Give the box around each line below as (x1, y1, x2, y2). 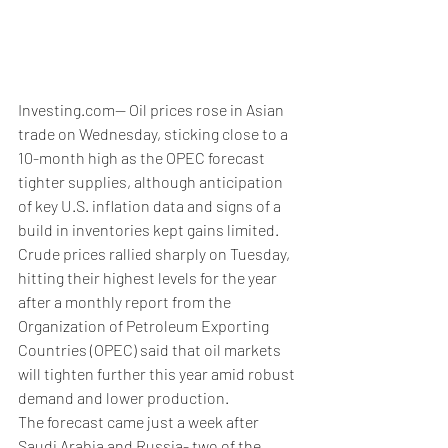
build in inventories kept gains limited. (18, 220, 279, 240)
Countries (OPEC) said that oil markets (18, 340, 284, 360)
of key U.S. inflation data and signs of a (18, 196, 284, 216)
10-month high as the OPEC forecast (18, 148, 268, 168)
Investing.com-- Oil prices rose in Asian (18, 100, 287, 120)
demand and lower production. (18, 388, 229, 408)
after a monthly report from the (18, 292, 234, 312)
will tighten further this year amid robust (18, 364, 298, 384)
